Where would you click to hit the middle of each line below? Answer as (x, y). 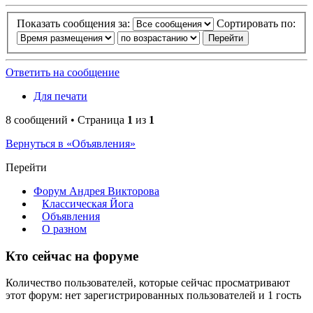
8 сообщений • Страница (66, 119)
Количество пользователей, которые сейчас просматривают (148, 283)
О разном (64, 228)
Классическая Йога (88, 203)
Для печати (60, 96)
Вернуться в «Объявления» (71, 143)
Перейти (26, 167)
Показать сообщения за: (75, 23)
